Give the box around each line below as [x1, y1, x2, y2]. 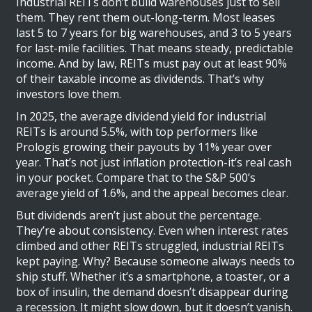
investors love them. [16, 86, 122, 102]
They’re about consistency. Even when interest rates [16, 223, 289, 239]
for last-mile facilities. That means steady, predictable [16, 40, 294, 56]
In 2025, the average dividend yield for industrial [16, 109, 267, 125]
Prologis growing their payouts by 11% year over [16, 139, 272, 155]
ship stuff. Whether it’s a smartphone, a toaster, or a [16, 269, 290, 285]
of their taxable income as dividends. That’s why [16, 71, 265, 87]
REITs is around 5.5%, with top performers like [16, 124, 258, 140]
